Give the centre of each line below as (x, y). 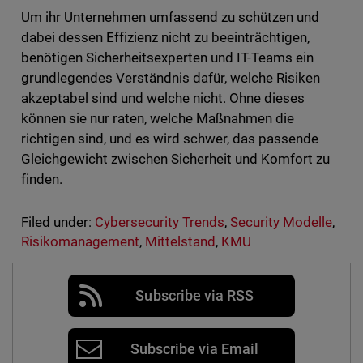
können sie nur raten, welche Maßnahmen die (158, 119)
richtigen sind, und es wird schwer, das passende (170, 139)
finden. (41, 179)
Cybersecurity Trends (160, 222)
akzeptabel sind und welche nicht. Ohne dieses (163, 98)
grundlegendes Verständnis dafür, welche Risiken (171, 78)
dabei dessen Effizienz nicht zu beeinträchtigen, (165, 38)
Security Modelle (282, 222)
